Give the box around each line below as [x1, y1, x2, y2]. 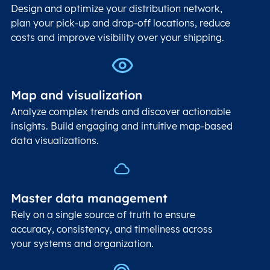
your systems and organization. [11, 237, 154, 250]
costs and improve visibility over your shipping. [11, 31, 224, 43]
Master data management [11, 190, 168, 206]
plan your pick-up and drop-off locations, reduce [11, 16, 230, 29]
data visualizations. [11, 134, 99, 146]
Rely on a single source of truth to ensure [11, 209, 195, 221]
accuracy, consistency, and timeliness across [11, 223, 213, 236]
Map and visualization [11, 87, 142, 102]
